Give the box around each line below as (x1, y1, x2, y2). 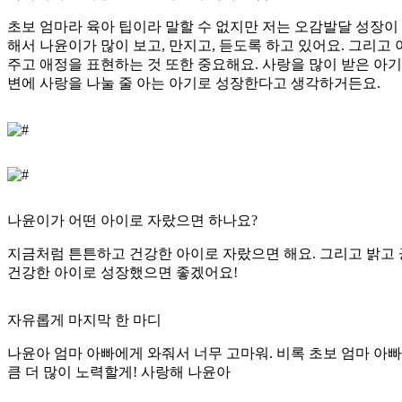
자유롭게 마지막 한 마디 (7, 312, 162, 328)
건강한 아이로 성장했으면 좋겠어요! (7, 265, 238, 281)
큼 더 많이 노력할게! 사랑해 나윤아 (7, 364, 231, 380)
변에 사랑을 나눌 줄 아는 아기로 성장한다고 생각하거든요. (7, 75, 380, 92)
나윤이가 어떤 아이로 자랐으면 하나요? (7, 213, 258, 229)
